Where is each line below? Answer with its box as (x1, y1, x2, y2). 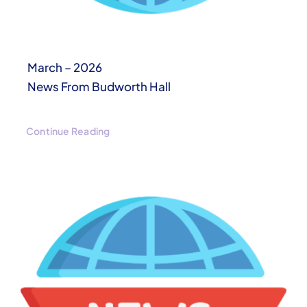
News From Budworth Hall (27, 79, 171, 95)
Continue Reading (25, 125, 110, 138)
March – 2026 (27, 60, 102, 75)
